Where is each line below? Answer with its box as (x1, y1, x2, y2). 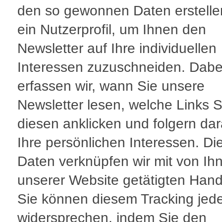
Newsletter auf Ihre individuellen (17, 41, 217, 56)
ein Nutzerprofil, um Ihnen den (17, 22, 206, 38)
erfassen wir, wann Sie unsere (17, 78, 205, 94)
